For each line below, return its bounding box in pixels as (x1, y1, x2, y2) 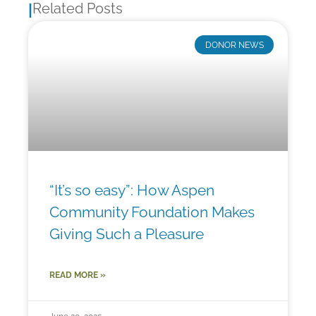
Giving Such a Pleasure (49, 225, 204, 243)
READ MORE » (49, 270, 106, 281)
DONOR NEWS (205, 39, 264, 50)
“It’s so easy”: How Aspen (49, 181, 214, 200)
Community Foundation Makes (49, 203, 255, 221)
